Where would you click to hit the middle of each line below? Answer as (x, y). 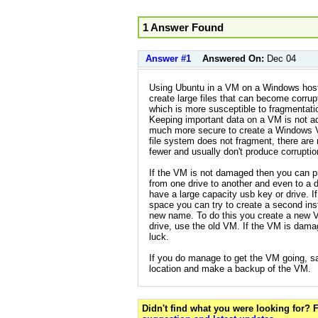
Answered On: (235, 58)
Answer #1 (168, 58)
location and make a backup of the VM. (230, 268)
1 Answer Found (183, 27)
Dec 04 (281, 58)
